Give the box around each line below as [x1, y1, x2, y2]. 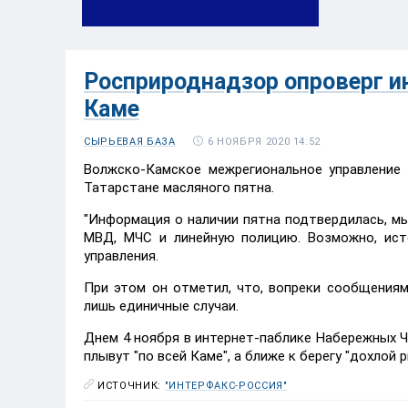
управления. [84, 248, 158, 264]
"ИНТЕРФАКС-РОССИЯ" [164, 380, 288, 392]
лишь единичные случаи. [84, 298, 239, 314]
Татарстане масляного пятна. [84, 179, 274, 196]
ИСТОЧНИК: [97, 380, 165, 392]
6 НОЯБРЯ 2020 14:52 [207, 135, 321, 148]
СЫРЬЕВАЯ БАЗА [84, 136, 176, 148]
